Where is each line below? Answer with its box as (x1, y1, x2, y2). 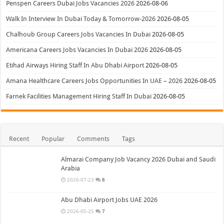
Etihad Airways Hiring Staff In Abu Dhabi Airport (6, 61, 144, 69)
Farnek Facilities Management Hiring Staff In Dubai (6, 92, 152, 100)
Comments (77, 135, 110, 143)
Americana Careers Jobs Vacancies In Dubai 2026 (6, 46, 148, 54)
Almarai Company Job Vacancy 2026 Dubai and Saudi (61, 155, 216, 163)
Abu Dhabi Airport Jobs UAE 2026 (61, 196, 158, 204)
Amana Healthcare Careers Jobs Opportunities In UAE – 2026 (6, 77, 183, 85)
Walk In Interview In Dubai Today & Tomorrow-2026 (6, 15, 156, 23)
